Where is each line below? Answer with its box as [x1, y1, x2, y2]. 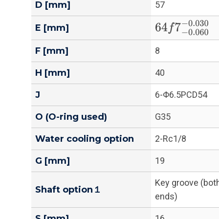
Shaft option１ [35, 184, 102, 196]
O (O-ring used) [35, 111, 107, 123]
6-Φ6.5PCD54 [155, 89, 207, 100]
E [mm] [35, 22, 69, 34]
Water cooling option [35, 133, 134, 145]
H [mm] [35, 67, 70, 79]
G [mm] [35, 155, 70, 167]
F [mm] [35, 45, 68, 57]
